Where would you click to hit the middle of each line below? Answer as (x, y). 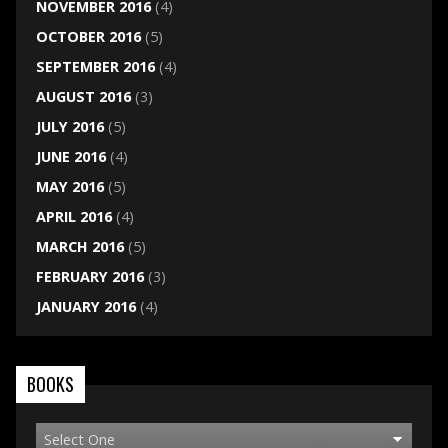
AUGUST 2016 (83, 97)
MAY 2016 (69, 187)
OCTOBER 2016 (88, 37)
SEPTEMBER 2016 (95, 67)
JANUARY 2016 (85, 307)
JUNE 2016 (70, 157)
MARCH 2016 (79, 247)
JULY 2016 (69, 127)
